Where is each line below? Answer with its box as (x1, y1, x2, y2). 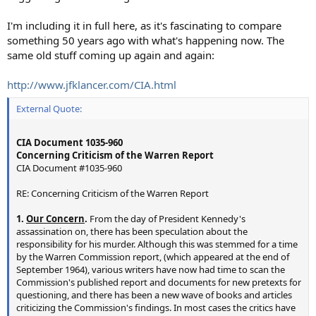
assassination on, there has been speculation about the (16, 225, 248, 238)
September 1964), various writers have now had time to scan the (16, 263, 285, 276)
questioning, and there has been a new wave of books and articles (16, 288, 292, 302)
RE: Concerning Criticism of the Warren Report (16, 187, 209, 200)
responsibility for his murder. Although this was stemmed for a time (16, 238, 298, 251)
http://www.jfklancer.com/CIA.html (7, 77, 176, 92)
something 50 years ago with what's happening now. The (7, 32, 284, 47)
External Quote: (16, 102, 82, 116)
